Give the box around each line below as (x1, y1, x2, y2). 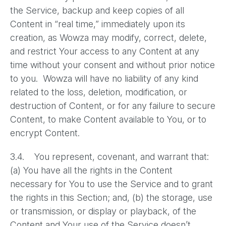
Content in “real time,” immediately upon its (10, 19, 185, 29)
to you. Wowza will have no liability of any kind (10, 73, 198, 84)
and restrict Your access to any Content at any (10, 46, 199, 56)
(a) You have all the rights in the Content (10, 165, 173, 176)
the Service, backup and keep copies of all (10, 5, 184, 16)
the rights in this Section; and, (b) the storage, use (10, 192, 212, 203)
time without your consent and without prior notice (10, 60, 215, 70)
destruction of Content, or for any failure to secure (10, 100, 215, 111)
